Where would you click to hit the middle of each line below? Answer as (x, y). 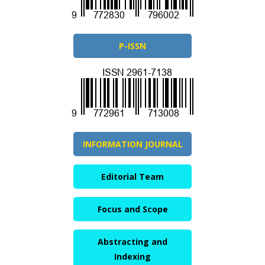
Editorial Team (132, 177)
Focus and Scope (132, 209)
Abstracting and (132, 242)
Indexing (132, 257)
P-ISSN (132, 46)
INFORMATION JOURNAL (132, 144)
